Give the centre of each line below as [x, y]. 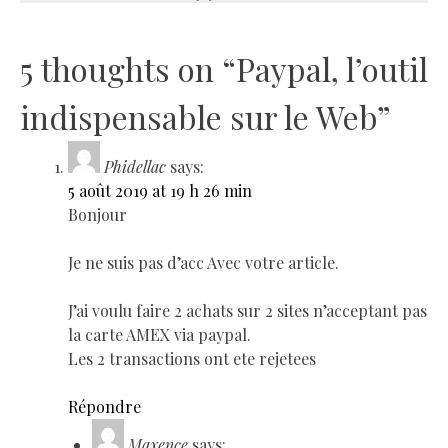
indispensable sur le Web [198, 116]
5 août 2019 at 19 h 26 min [160, 190]
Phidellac [135, 166]
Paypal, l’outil [332, 68]
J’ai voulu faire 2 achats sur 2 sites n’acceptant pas [247, 310]
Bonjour [97, 214]
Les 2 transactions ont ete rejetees [192, 358]
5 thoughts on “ [128, 68]
